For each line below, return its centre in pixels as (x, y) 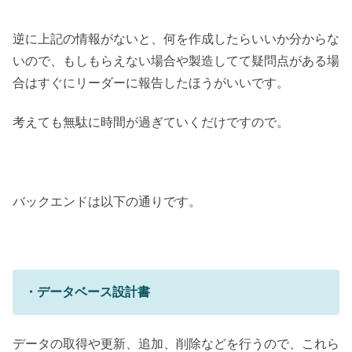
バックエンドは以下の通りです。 (107, 201)
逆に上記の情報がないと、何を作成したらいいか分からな (176, 38)
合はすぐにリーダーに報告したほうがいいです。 (151, 82)
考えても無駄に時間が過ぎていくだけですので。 (151, 122)
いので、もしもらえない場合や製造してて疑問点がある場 (176, 60)
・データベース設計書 (87, 292)
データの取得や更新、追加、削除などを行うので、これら (176, 343)
